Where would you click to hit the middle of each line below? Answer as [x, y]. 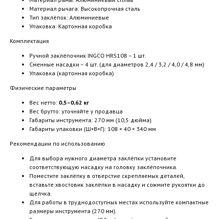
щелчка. [41, 193]
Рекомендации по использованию [57, 143]
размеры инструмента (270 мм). [73, 211]
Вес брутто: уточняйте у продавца [76, 111]
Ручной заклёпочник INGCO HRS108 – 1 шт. [88, 55]
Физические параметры [43, 88]
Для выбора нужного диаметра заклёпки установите [103, 158]
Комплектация [29, 41]
